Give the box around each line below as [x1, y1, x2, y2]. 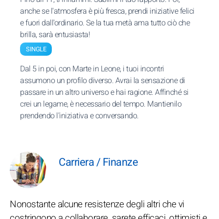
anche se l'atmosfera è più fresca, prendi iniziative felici [20, 5, 195, 17]
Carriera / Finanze [59, 154, 138, 170]
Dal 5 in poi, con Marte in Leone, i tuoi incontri [20, 63, 164, 75]
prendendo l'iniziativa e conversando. [20, 110, 139, 122]
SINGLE [26, 44, 46, 54]
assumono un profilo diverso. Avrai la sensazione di [20, 75, 185, 87]
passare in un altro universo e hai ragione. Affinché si [20, 87, 189, 98]
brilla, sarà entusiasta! [20, 29, 90, 41]
